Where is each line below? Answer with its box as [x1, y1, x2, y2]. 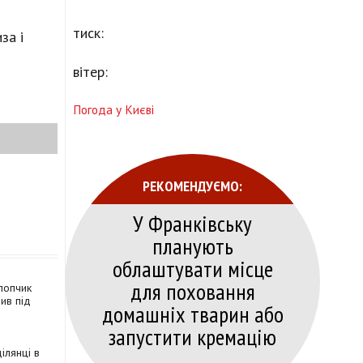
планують [152, 231, 233, 262]
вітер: [73, 62, 108, 82]
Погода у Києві [73, 101, 154, 118]
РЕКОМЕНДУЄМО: [143, 176, 242, 196]
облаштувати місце [112, 254, 273, 284]
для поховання [130, 276, 255, 307]
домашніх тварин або [101, 299, 284, 330]
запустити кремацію [109, 322, 276, 352]
